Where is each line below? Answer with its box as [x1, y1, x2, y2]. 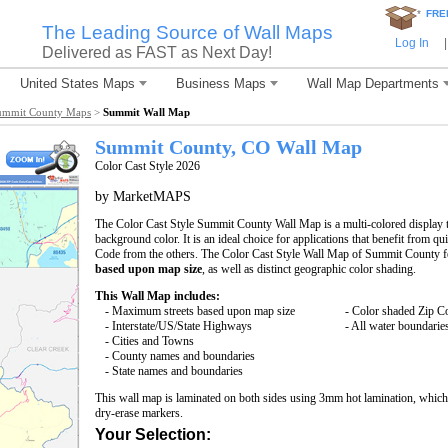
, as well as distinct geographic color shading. [202, 262, 416, 276]
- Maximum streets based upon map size [105, 304, 295, 318]
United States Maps [19, 76, 135, 91]
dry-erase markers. [95, 406, 183, 420]
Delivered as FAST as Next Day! [41, 44, 272, 61]
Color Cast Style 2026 [95, 159, 200, 173]
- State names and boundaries [105, 364, 243, 378]
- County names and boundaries [105, 349, 255, 363]
